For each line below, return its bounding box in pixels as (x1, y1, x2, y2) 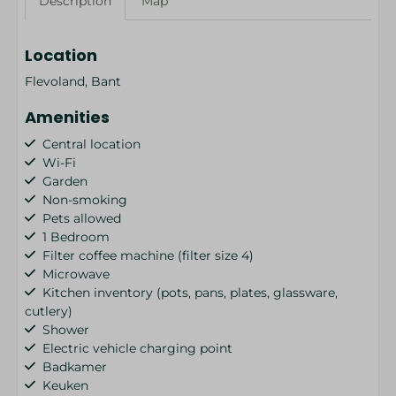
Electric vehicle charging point (42, 339, 233, 356)
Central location (42, 135, 141, 152)
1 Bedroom (42, 228, 110, 245)
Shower (42, 321, 90, 338)
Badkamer (42, 358, 108, 375)
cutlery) (25, 302, 72, 319)
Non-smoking (42, 191, 128, 208)
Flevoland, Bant (25, 73, 121, 89)
